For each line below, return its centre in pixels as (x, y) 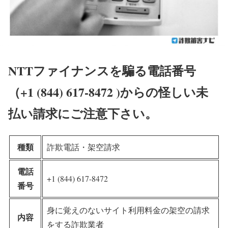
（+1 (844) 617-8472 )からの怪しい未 (108, 92)
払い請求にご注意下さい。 (83, 113)
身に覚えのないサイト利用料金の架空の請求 (128, 210)
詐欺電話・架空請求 (83, 147)
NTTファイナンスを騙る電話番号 (102, 70)
